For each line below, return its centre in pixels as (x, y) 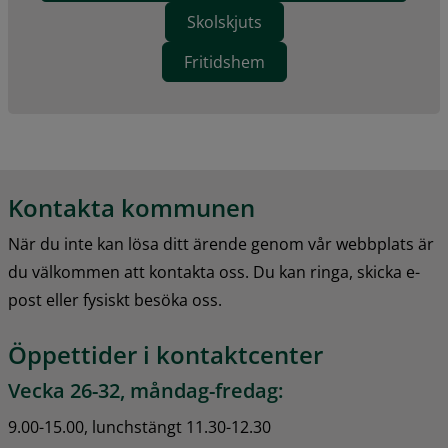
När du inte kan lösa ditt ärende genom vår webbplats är (221, 243)
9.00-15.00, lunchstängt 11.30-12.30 (139, 426)
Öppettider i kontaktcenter (165, 354)
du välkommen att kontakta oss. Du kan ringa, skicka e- (214, 271)
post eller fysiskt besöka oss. (115, 299)
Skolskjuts (224, 22)
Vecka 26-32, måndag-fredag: (145, 390)
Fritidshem (224, 62)
